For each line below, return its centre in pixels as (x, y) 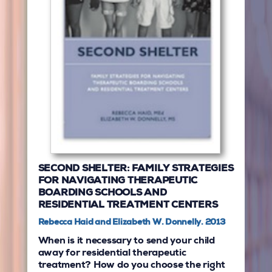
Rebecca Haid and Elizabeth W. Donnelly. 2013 (132, 223)
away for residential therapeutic (112, 254)
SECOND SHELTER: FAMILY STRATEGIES (136, 170)
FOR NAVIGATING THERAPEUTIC (118, 182)
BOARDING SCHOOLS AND (102, 194)
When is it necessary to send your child (126, 242)
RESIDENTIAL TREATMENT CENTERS (129, 206)
